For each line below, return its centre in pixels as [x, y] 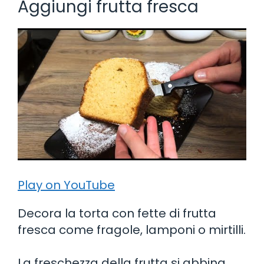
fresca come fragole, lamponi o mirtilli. [132, 230]
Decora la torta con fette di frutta [117, 213]
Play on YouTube [66, 185]
